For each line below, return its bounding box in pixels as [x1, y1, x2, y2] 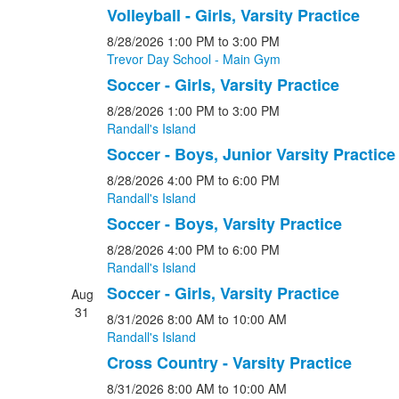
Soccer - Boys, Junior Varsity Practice [106, 142, 395, 166]
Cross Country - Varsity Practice [106, 351, 352, 374]
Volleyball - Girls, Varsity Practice [106, 4, 360, 27]
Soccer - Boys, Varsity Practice [106, 212, 342, 235]
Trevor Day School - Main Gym [106, 50, 281, 68]
